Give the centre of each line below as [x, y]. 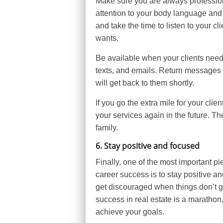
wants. [108, 38]
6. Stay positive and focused [148, 146]
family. [108, 128]
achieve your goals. [130, 212]
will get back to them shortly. [146, 83]
